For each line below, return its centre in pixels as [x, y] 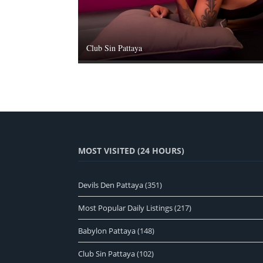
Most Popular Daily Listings [125, 208]
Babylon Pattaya [107, 231]
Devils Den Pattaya [111, 185]
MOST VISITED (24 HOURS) [131, 151]
